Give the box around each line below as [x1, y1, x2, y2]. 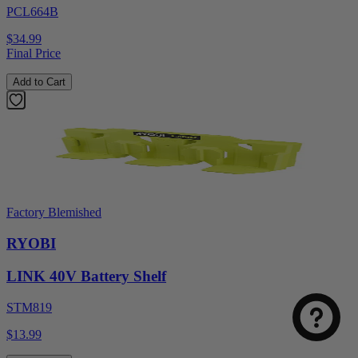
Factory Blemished [6, 205, 101, 220]
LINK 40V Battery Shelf [6, 267, 166, 284]
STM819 [6, 300, 52, 314]
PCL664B [6, 5, 58, 19]
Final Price [6, 46, 61, 61]
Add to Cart [13, 76, 66, 89]
